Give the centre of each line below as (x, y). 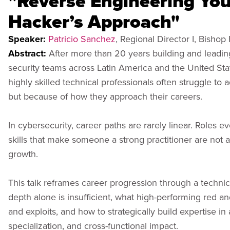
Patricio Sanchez (82, 39)
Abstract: (28, 53)
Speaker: (28, 39)
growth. (23, 154)
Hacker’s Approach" (94, 21)
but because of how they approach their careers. (105, 96)
